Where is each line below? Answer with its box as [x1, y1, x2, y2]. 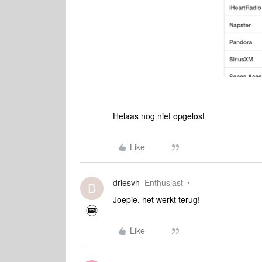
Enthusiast [144, 177, 183, 188]
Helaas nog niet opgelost [113, 110, 207, 122]
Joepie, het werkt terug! [113, 194, 200, 205]
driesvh [113, 177, 140, 188]
